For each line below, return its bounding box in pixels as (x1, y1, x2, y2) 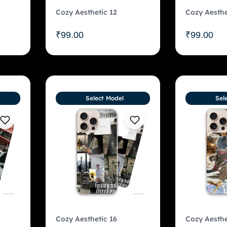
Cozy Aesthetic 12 (55, 7, 117, 17)
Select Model (85, 94, 124, 102)
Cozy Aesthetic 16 (55, 214, 117, 223)
